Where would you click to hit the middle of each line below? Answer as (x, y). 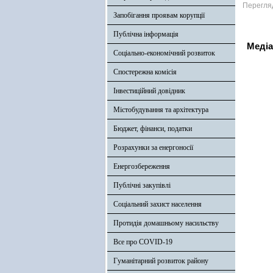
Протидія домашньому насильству (166, 223)
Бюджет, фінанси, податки (153, 129)
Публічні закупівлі (142, 185)
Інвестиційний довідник (149, 91)
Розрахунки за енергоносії (153, 147)
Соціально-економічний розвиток (164, 53)
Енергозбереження (142, 166)
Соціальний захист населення (158, 204)
